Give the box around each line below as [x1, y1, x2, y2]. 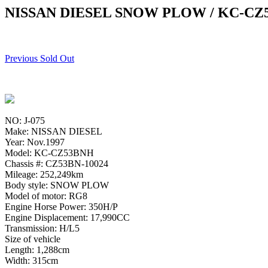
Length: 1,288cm [5, 244, 69, 255]
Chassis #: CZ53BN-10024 [5, 158, 108, 169]
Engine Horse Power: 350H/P [5, 201, 118, 212]
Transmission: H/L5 [5, 223, 80, 233]
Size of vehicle [5, 233, 60, 244]
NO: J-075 [5, 115, 45, 126]
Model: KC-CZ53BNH [5, 147, 94, 158]
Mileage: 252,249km [5, 169, 83, 179]
